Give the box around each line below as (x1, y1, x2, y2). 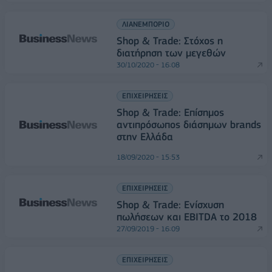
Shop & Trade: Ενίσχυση (117, 199, 224, 211)
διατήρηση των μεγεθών (117, 47, 226, 59)
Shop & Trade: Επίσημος (117, 106, 224, 118)
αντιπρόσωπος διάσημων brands (117, 118, 261, 131)
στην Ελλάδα (117, 131, 173, 143)
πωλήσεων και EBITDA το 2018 (117, 211, 257, 223)
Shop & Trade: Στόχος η (117, 35, 223, 47)
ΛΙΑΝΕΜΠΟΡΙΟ (122, 19, 169, 29)
